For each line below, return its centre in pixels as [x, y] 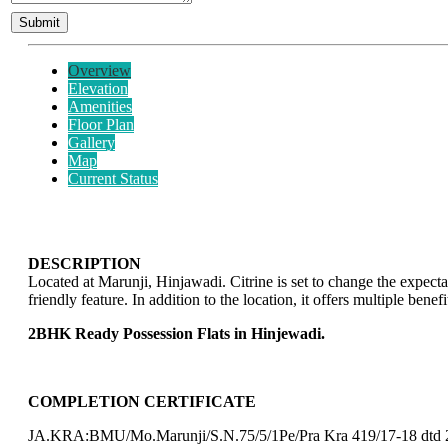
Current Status [113, 178]
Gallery [91, 142]
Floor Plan [101, 124]
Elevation [98, 88]
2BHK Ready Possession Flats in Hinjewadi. [176, 333]
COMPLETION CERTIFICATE [142, 401]
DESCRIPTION [84, 263]
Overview [99, 70]
